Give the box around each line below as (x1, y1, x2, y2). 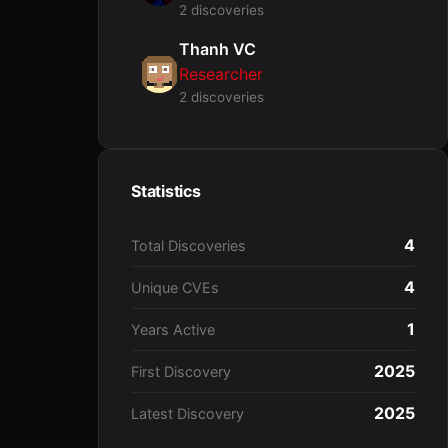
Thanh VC (179, 39, 256, 59)
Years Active (131, 321, 215, 338)
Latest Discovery (131, 405, 244, 422)
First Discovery (131, 363, 231, 380)
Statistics (131, 181, 201, 201)
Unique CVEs (131, 279, 219, 296)
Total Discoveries (131, 237, 246, 254)
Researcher (179, 64, 263, 84)
